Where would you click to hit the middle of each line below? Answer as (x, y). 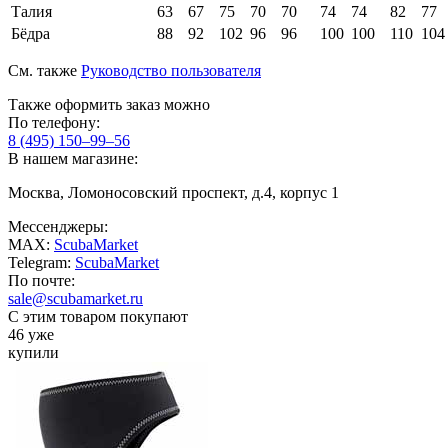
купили (33, 353)
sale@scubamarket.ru (75, 299)
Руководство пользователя (171, 71)
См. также (44, 71)
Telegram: (41, 263)
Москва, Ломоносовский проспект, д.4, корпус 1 (173, 193)
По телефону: (54, 123)
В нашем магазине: (73, 159)
